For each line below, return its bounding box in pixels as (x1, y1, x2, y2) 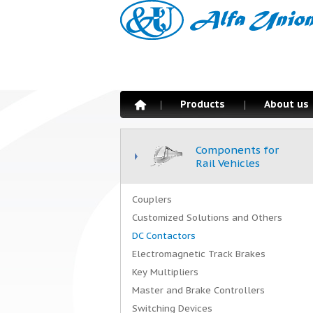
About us (264, 98, 309, 110)
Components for (196, 143, 279, 156)
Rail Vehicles (196, 156, 260, 170)
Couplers (132, 194, 172, 205)
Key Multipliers (132, 266, 198, 278)
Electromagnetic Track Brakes (132, 248, 265, 260)
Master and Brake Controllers (132, 284, 265, 296)
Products (180, 98, 225, 110)
